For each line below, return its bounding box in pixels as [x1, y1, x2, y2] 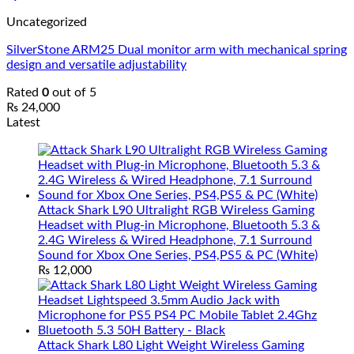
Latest [6, 116, 40, 129]
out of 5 [49, 86, 96, 99]
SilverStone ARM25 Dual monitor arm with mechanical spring [6, 43, 347, 56]
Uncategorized [6, 16, 87, 28]
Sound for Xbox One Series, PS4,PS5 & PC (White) [38, 249, 318, 262]
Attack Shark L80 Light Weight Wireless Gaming [38, 339, 304, 352]
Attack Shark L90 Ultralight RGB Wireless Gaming [38, 204, 314, 217]
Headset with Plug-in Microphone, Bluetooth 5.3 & [38, 219, 320, 232]
